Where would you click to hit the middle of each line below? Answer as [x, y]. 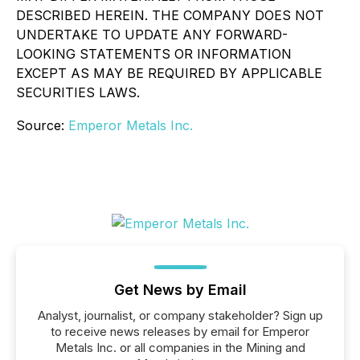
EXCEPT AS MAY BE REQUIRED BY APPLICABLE [169, 73]
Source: [42, 125]
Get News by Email [180, 290]
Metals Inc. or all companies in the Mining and [180, 348]
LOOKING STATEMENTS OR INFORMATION [154, 54]
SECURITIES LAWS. [78, 92]
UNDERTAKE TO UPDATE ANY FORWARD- [152, 35]
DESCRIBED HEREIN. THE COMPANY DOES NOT [170, 15]
